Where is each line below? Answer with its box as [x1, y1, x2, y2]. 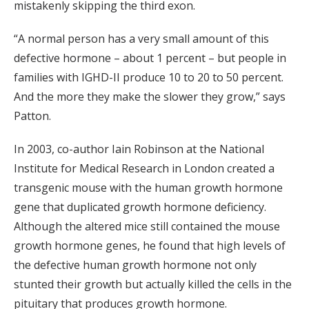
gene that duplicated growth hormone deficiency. [14, 199, 266, 215]
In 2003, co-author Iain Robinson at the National [14, 141, 264, 157]
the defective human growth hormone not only [14, 257, 257, 273]
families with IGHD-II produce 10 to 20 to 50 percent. [14, 70, 283, 86]
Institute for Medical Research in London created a [14, 161, 275, 177]
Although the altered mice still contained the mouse [14, 219, 280, 235]
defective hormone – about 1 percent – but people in [14, 50, 286, 66]
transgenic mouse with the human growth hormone [14, 180, 283, 196]
